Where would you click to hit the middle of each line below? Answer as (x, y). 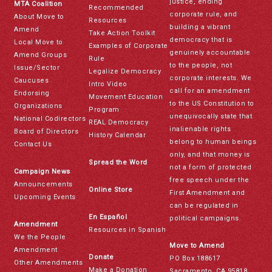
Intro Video (108, 84)
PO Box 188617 (195, 259)
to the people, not (201, 66)
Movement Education (126, 97)
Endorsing (32, 93)
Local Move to (39, 42)
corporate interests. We (211, 78)
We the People (40, 237)
